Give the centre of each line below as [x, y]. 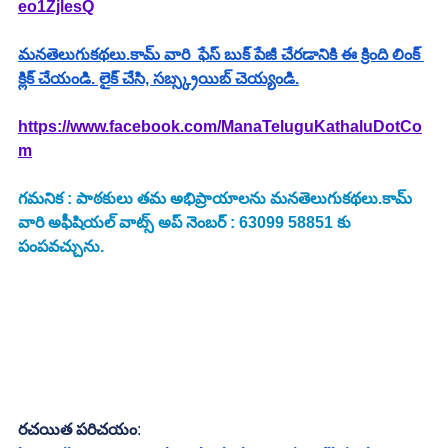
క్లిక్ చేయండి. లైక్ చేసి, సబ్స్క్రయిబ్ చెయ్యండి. [158, 79]
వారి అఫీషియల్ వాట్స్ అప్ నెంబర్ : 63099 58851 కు [186, 223]
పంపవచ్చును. [61, 247]
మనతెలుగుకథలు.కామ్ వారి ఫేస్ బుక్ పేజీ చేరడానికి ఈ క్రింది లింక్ [221, 55]
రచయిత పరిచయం [77, 430]
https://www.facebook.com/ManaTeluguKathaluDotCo [220, 127]
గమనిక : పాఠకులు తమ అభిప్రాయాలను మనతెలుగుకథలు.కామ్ [217, 199]
